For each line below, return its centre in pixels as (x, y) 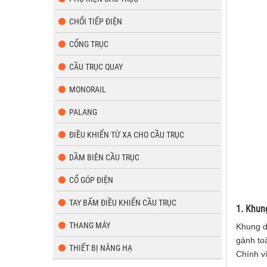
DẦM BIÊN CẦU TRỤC (104, 157)
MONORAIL (88, 89)
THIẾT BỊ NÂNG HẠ (101, 248)
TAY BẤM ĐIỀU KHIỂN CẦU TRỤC (123, 203)
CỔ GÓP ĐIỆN (91, 180)
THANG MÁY (90, 225)
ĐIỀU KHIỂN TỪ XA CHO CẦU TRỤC (127, 135)
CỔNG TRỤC (89, 44)
